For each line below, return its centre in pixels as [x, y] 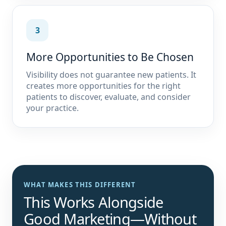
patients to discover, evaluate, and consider [108, 97]
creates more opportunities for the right [103, 86]
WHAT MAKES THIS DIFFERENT [80, 185]
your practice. [52, 108]
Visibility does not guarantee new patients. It [111, 75]
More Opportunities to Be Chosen [110, 57]
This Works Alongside [94, 202]
